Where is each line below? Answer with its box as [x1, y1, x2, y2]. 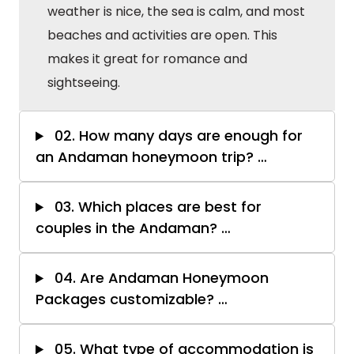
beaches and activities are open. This [47, 26, 277, 45]
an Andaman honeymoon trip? [36, 147, 258, 168]
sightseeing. [47, 73, 120, 92]
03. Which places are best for [51, 197, 262, 217]
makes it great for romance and [47, 50, 247, 69]
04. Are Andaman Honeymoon [51, 268, 269, 288]
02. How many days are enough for [51, 126, 303, 146]
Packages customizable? [36, 289, 218, 310]
